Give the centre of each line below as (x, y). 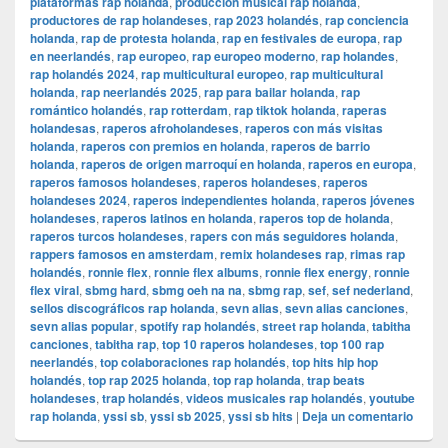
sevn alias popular (82, 326)
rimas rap (377, 254)
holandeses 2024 (78, 200)
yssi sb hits (260, 416)
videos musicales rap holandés (274, 398)
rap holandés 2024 (82, 74)
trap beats (336, 380)
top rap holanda (257, 380)
